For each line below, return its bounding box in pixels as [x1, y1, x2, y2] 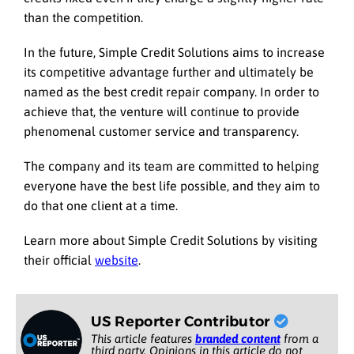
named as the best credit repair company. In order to [24, 84, 319, 99]
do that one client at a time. [24, 198, 178, 213]
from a [280, 331, 318, 345]
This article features [90, 331, 195, 345]
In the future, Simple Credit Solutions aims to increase [24, 44, 325, 59]
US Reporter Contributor [90, 312, 274, 330]
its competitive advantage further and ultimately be [24, 64, 314, 79]
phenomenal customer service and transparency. [24, 123, 299, 138]
